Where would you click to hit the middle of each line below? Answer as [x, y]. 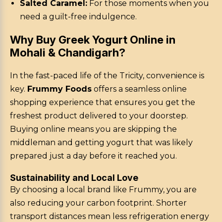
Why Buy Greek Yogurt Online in [93, 40]
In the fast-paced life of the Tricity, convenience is [107, 76]
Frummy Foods [59, 89]
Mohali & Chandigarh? [68, 53]
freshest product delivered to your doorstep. [99, 116]
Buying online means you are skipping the [93, 129]
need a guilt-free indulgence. [78, 17]
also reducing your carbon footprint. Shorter [98, 203]
